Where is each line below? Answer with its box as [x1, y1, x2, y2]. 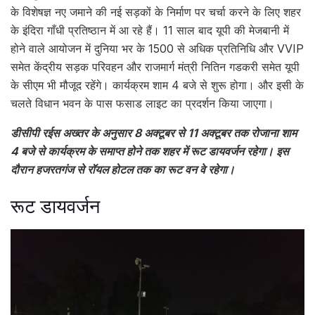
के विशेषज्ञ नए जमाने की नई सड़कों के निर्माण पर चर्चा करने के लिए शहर [11, 4, 301, 19]
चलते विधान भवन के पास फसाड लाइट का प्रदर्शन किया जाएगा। [11, 96, 274, 110]
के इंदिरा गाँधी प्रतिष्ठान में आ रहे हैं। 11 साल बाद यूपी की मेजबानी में [11, 22, 289, 37]
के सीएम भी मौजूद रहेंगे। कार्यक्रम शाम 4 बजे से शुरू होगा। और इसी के [11, 77, 304, 92]
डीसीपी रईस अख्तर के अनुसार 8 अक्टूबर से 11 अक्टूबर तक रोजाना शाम [11, 125, 297, 140]
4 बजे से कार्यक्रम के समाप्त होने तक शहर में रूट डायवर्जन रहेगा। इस [11, 143, 289, 158]
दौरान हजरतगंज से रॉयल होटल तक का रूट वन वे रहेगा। [11, 162, 235, 176]
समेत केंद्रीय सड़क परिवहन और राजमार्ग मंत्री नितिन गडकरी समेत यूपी [11, 59, 300, 74]
